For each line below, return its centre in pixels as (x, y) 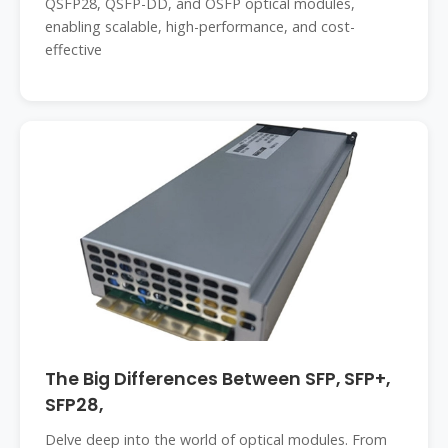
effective (73, 49)
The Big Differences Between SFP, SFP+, (217, 379)
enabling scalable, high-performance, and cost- (200, 26)
